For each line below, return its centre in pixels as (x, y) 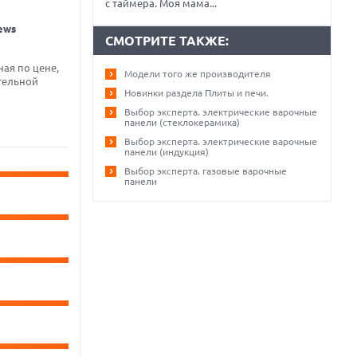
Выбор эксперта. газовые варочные (206, 171)
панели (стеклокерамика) (182, 122)
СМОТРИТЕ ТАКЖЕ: (167, 41)
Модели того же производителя (198, 74)
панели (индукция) (167, 152)
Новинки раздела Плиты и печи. (196, 93)
